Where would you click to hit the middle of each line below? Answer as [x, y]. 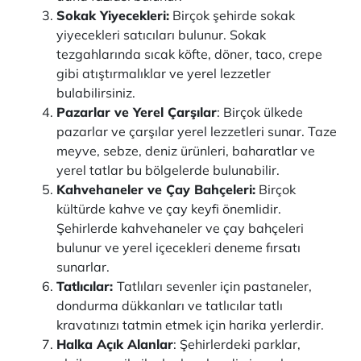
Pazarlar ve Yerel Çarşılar [137, 112]
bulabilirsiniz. [96, 93]
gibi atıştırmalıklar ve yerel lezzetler [164, 73]
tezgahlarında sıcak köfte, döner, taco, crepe [189, 54]
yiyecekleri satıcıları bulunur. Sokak [161, 35]
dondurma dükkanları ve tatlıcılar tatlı [170, 305]
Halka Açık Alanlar [115, 344]
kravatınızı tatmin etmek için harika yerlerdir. [190, 325]
